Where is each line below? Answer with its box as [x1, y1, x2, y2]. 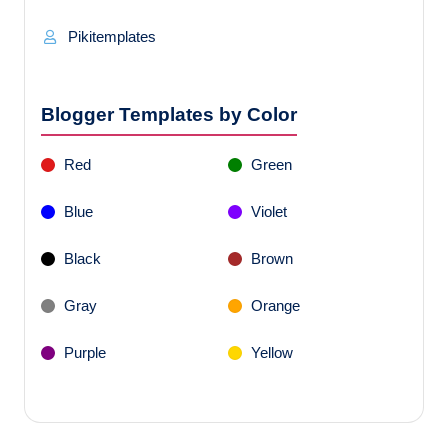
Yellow [251, 344, 293, 362]
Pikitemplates [68, 28, 156, 46]
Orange [251, 297, 300, 315]
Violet [251, 203, 287, 221]
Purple [64, 344, 106, 362]
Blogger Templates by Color [41, 104, 297, 126]
